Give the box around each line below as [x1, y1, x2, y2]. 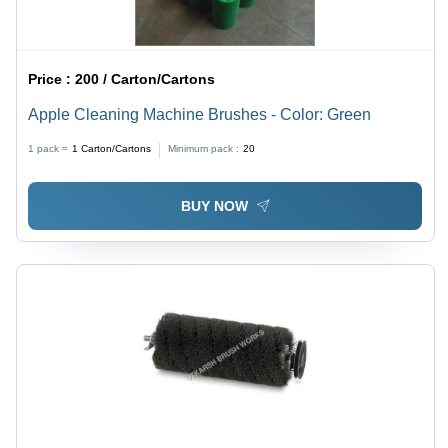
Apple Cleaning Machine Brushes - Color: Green [28, 106, 372, 124]
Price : [28, 71, 76, 88]
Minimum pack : [168, 143, 240, 155]
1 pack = [28, 143, 69, 155]
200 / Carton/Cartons [75, 71, 216, 88]
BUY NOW [180, 197, 248, 214]
